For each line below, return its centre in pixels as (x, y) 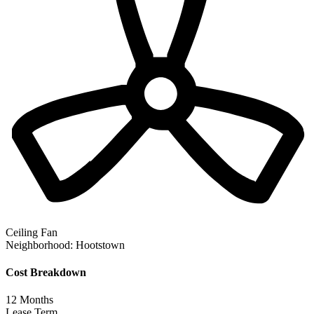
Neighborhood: (39, 245)
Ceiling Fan (32, 232)
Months (35, 300)
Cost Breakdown (46, 272)
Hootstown (100, 245)
